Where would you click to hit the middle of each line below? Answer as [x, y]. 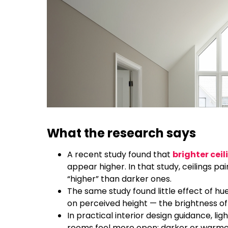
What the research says [121, 133]
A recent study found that [120, 154]
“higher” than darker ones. [119, 179]
